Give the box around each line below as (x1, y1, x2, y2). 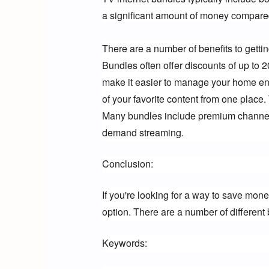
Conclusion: (101, 157, 153, 171)
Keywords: (101, 236, 147, 250)
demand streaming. (101, 125, 184, 140)
